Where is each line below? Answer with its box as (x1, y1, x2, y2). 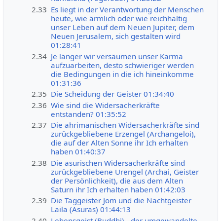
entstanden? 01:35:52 (51, 109, 127, 119)
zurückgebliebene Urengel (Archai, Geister (51, 166, 199, 177)
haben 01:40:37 (51, 147, 106, 157)
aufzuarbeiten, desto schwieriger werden (51, 60, 194, 70)
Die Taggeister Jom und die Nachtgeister (51, 195, 192, 206)
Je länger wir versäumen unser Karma (51, 51, 184, 61)
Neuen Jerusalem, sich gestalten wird (51, 31, 181, 41)
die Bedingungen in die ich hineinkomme (51, 69, 194, 79)
